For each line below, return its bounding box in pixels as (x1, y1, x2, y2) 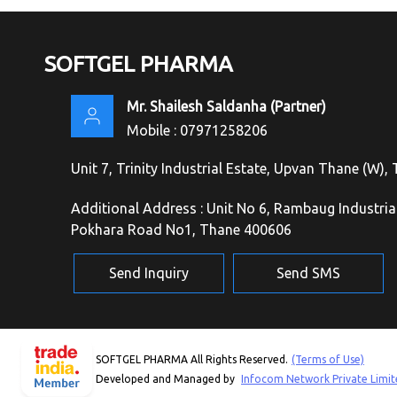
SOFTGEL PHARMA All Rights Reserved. (96, 353, 288, 365)
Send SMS (276, 265, 340, 282)
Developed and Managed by (96, 372, 237, 385)
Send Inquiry (109, 265, 189, 282)
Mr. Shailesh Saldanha (127, 98, 267, 115)
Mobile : (127, 122, 180, 139)
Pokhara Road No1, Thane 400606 (71, 222, 292, 238)
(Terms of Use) (292, 353, 364, 365)
